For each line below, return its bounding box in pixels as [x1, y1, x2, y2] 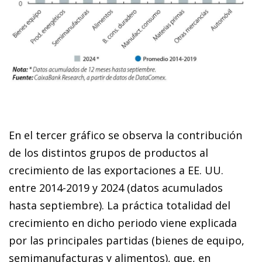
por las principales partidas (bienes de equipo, [9, 233, 244, 248]
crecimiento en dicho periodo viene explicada [9, 216, 237, 230]
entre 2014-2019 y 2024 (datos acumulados [9, 181, 223, 195]
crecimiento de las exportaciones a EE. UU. [9, 163, 223, 178]
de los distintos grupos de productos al [9, 146, 208, 160]
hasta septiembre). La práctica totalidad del [9, 198, 230, 213]
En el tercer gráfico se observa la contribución [9, 128, 242, 143]
